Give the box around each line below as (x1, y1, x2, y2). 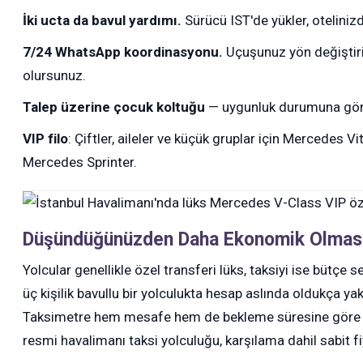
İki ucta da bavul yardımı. (23, 11, 182, 28)
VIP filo (23, 130, 69, 147)
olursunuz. (23, 66, 87, 83)
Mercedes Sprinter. (23, 153, 138, 170)
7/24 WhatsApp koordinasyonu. (23, 43, 224, 60)
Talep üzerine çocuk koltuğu (23, 98, 206, 115)
